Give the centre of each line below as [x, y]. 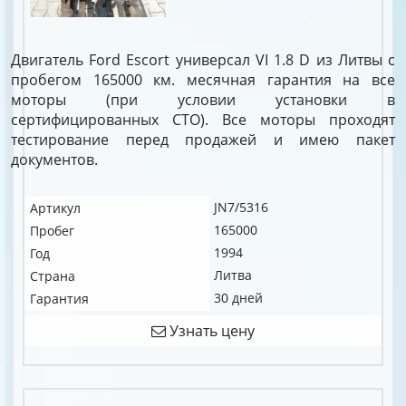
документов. [54, 159]
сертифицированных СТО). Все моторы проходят [203, 120]
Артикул [55, 208]
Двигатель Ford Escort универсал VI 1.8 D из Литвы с [203, 60]
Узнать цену [210, 331]
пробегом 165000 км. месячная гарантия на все [203, 80]
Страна [53, 276]
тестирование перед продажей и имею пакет [203, 140]
